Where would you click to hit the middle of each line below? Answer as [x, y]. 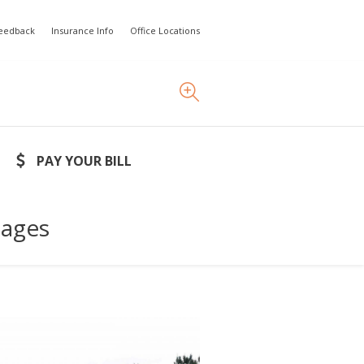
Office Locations [165, 30]
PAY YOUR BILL [84, 161]
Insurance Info [82, 30]
